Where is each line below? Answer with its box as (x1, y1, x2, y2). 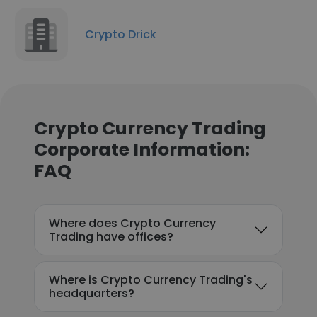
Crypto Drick (85, 25, 156, 42)
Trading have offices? (49, 229, 173, 245)
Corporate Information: (34, 137, 250, 162)
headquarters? (49, 285, 134, 301)
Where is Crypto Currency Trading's (49, 272, 253, 288)
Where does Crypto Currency (49, 215, 216, 231)
